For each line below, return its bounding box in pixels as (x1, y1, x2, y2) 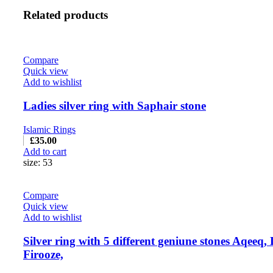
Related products (23, 8, 108, 21)
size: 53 (23, 157, 52, 168)
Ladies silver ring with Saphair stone (23, 99, 206, 113)
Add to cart (23, 146, 66, 157)
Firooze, (23, 247, 63, 261)
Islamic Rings (23, 124, 76, 135)
